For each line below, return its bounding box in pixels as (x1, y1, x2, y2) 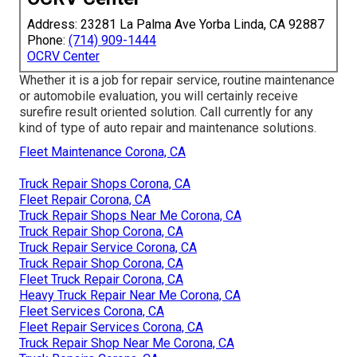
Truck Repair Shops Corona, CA (19, 175, 190, 191)
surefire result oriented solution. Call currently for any (19, 104, 313, 120)
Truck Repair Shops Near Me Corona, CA (19, 207, 241, 223)
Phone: (27, 32, 69, 48)
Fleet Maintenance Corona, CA (19, 143, 186, 159)
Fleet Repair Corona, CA (19, 191, 151, 207)
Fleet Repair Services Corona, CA (19, 319, 203, 335)
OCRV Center (27, 48, 100, 64)
